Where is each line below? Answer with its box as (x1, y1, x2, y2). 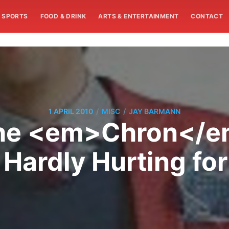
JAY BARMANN (129, 107, 180, 116)
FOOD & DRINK (40, 12, 86, 20)
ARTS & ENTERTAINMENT (98, 12, 179, 20)
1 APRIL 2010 (49, 107, 93, 116)
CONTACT (191, 12, 223, 20)
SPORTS (2, 12, 28, 20)
